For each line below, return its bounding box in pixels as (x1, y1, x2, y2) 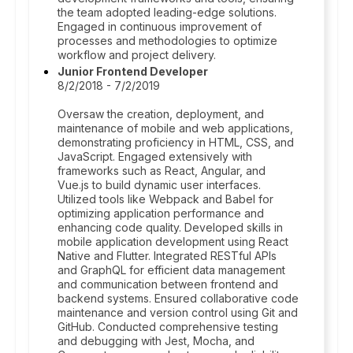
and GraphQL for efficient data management (58, 263, 285, 277)
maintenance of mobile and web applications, (58, 121, 293, 135)
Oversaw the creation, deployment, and (58, 107, 264, 121)
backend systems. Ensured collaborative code (58, 292, 299, 305)
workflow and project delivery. (58, 48, 216, 61)
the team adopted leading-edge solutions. (58, 6, 277, 19)
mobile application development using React (58, 235, 288, 248)
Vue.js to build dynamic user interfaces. (58, 178, 261, 191)
